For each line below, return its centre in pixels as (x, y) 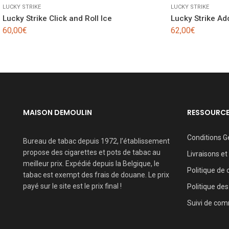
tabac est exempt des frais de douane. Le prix (96, 175)
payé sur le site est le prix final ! (72, 186)
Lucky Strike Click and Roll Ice (57, 18)
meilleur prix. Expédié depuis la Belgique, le (91, 164)
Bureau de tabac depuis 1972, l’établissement (96, 141)
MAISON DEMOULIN (58, 113)
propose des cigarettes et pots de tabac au (92, 153)
